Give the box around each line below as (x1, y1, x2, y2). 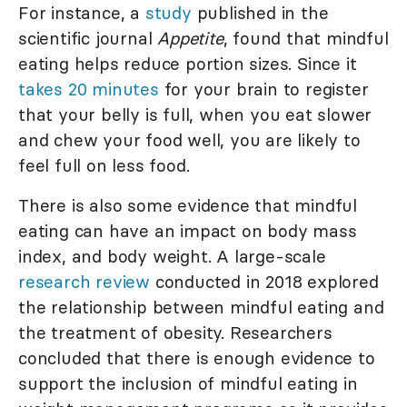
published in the (191, 2, 329, 25)
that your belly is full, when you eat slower (18, 104, 372, 126)
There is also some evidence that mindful (18, 194, 357, 217)
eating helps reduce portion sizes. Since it (18, 53, 357, 75)
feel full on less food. (18, 154, 190, 177)
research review (18, 271, 151, 293)
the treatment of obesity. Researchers (18, 322, 333, 344)
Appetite (157, 27, 223, 50)
